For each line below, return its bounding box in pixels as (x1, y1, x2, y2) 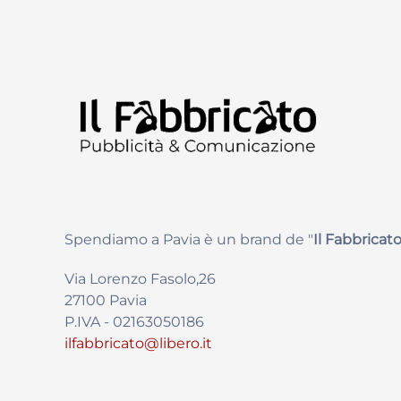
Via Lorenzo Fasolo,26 (64, 270, 216, 288)
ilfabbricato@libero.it (64, 335, 212, 353)
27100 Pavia (64, 292, 147, 310)
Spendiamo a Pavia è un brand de (64, 231, 308, 249)
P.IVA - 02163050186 (64, 313, 204, 331)
